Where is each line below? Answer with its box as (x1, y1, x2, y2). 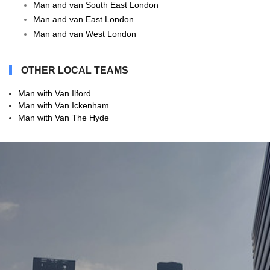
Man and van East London (33, 14, 134, 25)
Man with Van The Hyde (18, 113, 109, 123)
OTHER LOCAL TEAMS (21, 65, 128, 76)
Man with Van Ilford (18, 89, 91, 99)
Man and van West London (33, 29, 136, 39)
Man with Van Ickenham (18, 101, 109, 111)
